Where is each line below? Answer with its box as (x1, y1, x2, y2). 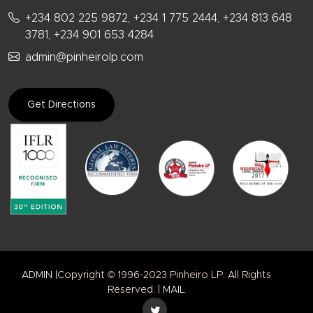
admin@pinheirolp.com (25, 52, 143, 64)
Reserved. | (107, 285, 163, 296)
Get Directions (27, 100, 96, 110)
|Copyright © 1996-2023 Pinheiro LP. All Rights (52, 270, 271, 281)
